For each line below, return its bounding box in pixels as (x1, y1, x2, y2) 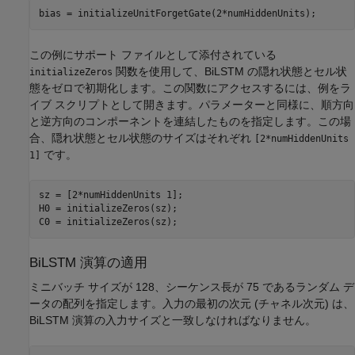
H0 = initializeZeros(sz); (38, 203, 177, 215)
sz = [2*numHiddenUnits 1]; (38, 189, 183, 201)
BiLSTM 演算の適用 (29, 254, 147, 270)
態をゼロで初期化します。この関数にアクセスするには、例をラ (29, 81, 351, 94)
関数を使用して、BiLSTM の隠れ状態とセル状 (113, 64, 347, 78)
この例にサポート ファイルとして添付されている (29, 48, 277, 61)
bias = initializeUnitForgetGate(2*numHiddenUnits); (38, 8, 316, 20)
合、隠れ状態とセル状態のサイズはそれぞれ (29, 131, 254, 144)
